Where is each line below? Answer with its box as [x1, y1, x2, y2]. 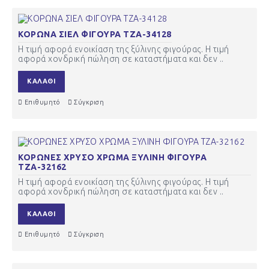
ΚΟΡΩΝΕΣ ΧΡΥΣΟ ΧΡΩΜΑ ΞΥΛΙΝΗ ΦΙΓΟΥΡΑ [18, 152, 207, 162]
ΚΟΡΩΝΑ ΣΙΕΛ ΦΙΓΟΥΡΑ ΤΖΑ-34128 [18, 29, 172, 39]
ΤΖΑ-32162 [18, 162, 67, 172]
